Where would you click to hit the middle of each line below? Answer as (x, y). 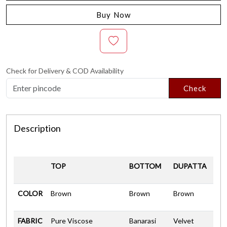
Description (37, 128)
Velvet (184, 220)
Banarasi (143, 220)
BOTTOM (145, 166)
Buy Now (113, 14)
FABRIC (30, 220)
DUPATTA (190, 166)
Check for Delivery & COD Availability (65, 70)
